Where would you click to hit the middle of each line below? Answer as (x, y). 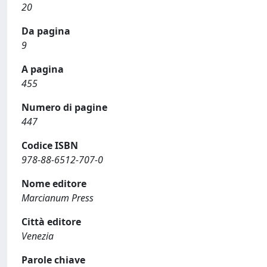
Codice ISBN (50, 145)
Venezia (38, 236)
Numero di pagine (64, 107)
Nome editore (54, 184)
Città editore (51, 222)
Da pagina (46, 31)
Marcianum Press (58, 198)
